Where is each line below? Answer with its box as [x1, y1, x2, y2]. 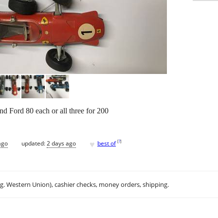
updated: [21, 139, 47, 147]
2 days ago [47, 139, 76, 147]
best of [97, 139, 116, 147]
